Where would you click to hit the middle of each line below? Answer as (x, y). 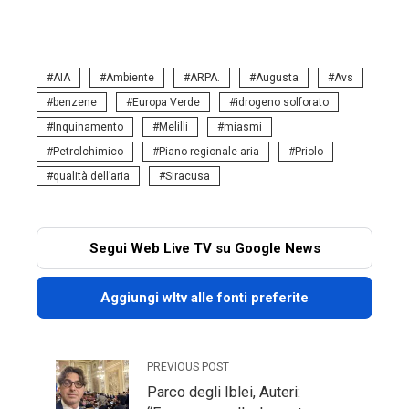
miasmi (243, 127)
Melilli (173, 127)
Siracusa (188, 176)
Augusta (277, 78)
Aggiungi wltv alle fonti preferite (204, 298)
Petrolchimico (88, 152)
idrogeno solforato (282, 102)
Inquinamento (88, 127)
